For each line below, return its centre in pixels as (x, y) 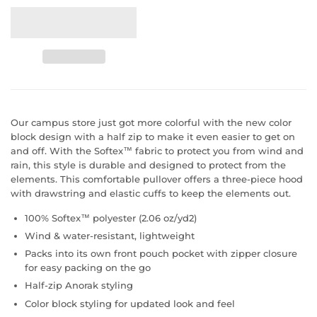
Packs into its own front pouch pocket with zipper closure (161, 254)
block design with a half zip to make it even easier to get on (153, 136)
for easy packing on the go (88, 268)
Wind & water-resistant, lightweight (110, 235)
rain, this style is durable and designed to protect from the (148, 165)
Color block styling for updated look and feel (130, 303)
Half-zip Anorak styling (79, 286)
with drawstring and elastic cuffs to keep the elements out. (151, 193)
